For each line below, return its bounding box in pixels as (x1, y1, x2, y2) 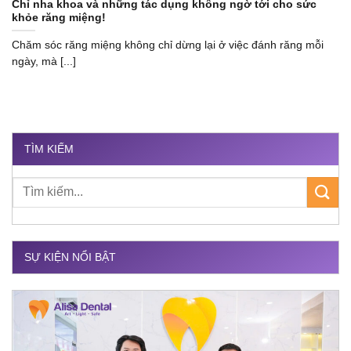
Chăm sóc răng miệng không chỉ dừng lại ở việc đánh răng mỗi (12, 38, 324, 51)
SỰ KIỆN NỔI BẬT (24, 250, 116, 263)
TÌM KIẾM (24, 142, 74, 155)
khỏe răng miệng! (12, 11, 106, 24)
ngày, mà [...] (12, 55, 76, 67)
